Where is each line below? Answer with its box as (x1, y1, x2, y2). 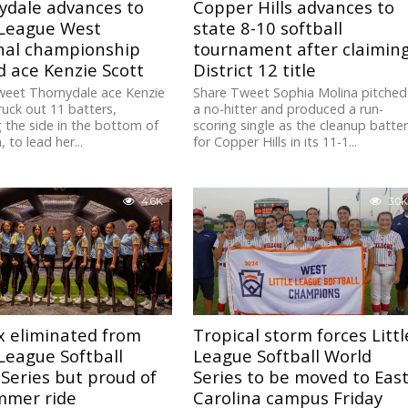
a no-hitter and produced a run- (193, 100, 384, 118)
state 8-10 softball (193, 16, 343, 40)
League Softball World (193, 344, 372, 368)
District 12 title (193, 58, 317, 82)
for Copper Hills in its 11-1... (193, 133, 358, 151)
